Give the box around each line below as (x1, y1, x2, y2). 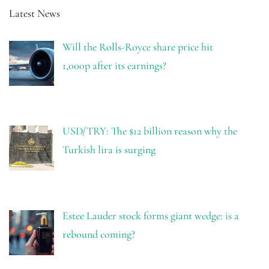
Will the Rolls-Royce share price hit (62, 40, 213, 53)
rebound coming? (62, 228, 135, 241)
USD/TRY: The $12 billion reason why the (62, 124, 237, 138)
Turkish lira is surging (62, 143, 156, 157)
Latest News (9, 6, 60, 20)
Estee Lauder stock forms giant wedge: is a (62, 209, 239, 223)
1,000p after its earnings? (62, 58, 166, 72)
